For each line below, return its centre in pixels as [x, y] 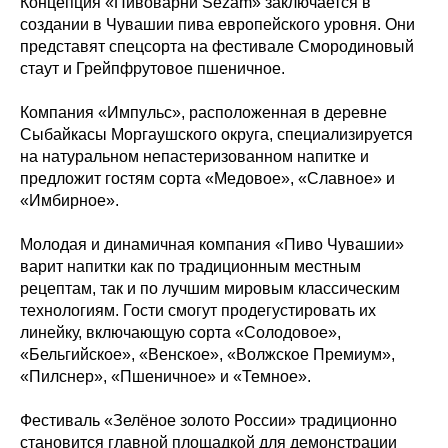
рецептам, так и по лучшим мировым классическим [210, 288]
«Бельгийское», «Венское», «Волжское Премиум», [207, 354]
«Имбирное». [69, 200]
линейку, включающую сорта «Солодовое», [180, 332]
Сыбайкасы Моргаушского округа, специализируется [216, 134]
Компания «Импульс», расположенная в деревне [203, 112]
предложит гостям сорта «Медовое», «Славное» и [207, 178]
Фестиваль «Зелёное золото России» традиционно [208, 420]
